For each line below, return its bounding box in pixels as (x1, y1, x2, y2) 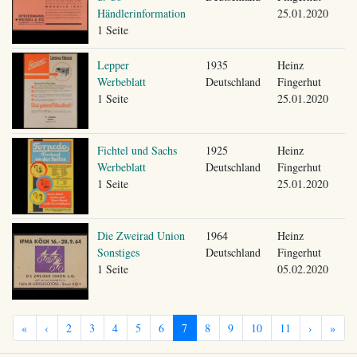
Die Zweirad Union (96, 227, 185, 243)
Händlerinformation (96, 5, 186, 21)
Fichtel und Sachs (96, 142, 177, 158)
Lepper (96, 57, 129, 73)
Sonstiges (96, 244, 139, 260)
